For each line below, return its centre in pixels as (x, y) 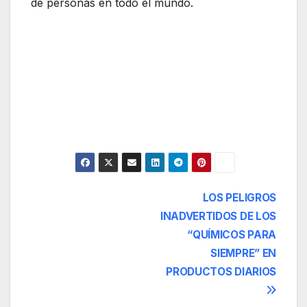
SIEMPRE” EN (243, 253)
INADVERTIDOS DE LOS (218, 216)
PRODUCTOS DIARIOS (221, 271)
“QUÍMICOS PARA (232, 234)
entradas (76, 258)
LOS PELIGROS (239, 197)
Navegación (92, 201)
